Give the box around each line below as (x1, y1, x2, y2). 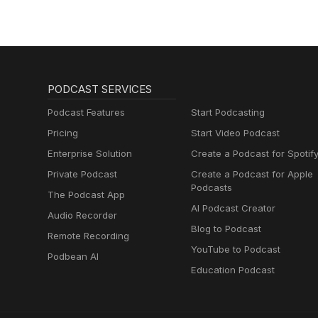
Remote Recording (48, 230, 130, 242)
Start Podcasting (190, 106, 265, 119)
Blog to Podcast (190, 223, 261, 235)
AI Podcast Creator (190, 202, 275, 214)
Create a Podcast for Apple (190, 168, 313, 180)
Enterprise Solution (48, 148, 133, 160)
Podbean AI (48, 251, 99, 263)
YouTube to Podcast (190, 243, 280, 256)
